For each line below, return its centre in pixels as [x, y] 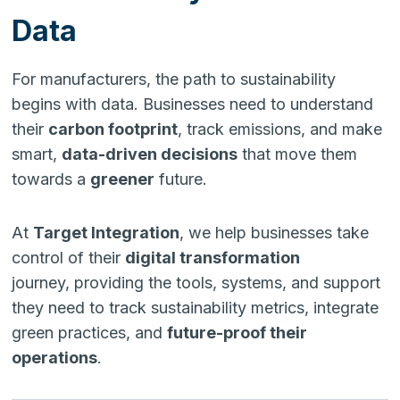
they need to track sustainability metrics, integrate [196, 307]
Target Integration [107, 232]
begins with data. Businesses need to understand [193, 104]
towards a [51, 179]
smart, [37, 154]
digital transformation [213, 257]
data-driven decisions [150, 154]
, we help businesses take [275, 232]
